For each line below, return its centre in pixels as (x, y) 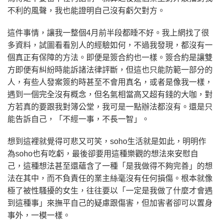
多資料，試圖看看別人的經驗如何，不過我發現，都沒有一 (110, 45)
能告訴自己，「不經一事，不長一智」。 (78, 119)
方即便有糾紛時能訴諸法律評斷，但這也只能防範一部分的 (110, 70)
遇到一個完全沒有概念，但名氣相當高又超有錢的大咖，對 (110, 95)
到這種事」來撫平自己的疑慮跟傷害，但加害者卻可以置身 (110, 203)
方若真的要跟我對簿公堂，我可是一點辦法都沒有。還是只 (110, 107)
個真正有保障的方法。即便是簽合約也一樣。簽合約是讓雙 (110, 58)
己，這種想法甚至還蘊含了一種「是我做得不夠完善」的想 (110, 166)
